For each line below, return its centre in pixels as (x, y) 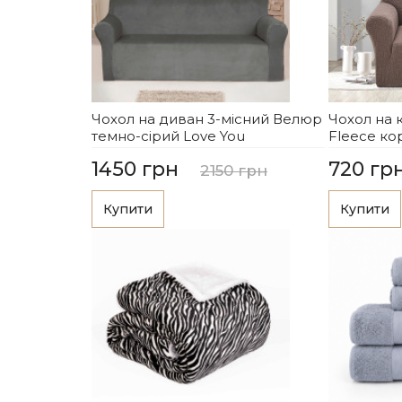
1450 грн (135, 170)
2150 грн (234, 171)
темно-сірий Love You (168, 136)
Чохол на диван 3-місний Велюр (207, 119)
